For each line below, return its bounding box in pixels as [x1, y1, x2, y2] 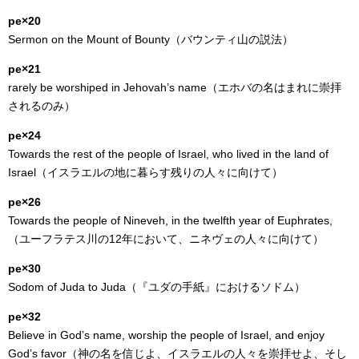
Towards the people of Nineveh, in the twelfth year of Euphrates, [8, 214, 333, 228]
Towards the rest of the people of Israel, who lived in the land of [8, 147, 329, 161]
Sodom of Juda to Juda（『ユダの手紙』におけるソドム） [8, 280, 305, 294]
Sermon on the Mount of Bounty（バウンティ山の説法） [8, 33, 293, 46]
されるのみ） [8, 99, 75, 113]
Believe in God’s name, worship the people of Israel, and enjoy [8, 329, 325, 342]
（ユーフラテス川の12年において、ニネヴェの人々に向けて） [8, 232, 324, 246]
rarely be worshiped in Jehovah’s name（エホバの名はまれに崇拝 [8, 81, 341, 95]
